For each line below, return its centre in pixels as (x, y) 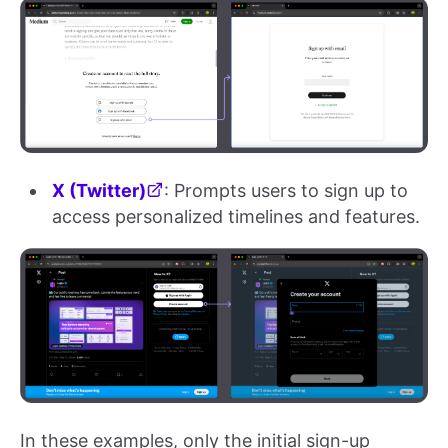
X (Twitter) (99, 190)
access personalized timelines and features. (236, 216)
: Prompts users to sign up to (286, 190)
